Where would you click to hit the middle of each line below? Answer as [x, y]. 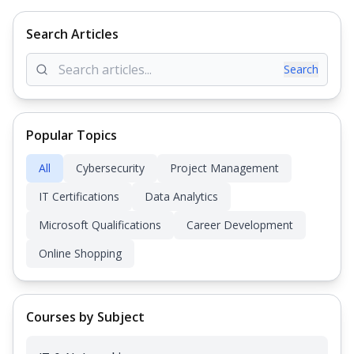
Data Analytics [181, 196]
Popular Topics [72, 135]
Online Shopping [80, 253]
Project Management [224, 168]
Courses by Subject [85, 317]
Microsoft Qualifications [100, 225]
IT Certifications [79, 196]
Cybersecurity [110, 168]
